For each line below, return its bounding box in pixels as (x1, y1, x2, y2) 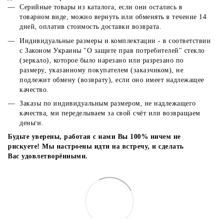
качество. (20, 86, 49, 93)
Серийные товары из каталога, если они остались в (20, 3, 182, 11)
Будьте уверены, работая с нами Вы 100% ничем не (8, 133, 181, 141)
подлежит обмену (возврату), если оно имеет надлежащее (20, 76, 204, 84)
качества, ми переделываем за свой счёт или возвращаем (20, 109, 200, 117)
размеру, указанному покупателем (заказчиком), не (20, 66, 183, 74)
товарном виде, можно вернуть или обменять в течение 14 (20, 13, 206, 21)
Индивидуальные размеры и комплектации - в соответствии (20, 37, 211, 44)
